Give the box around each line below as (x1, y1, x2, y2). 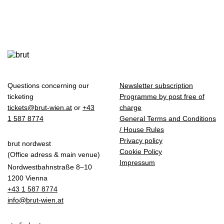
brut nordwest (7, 139, 51, 148)
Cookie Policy (119, 147, 162, 156)
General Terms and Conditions (119, 114, 216, 123)
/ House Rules (119, 125, 164, 134)
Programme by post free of (119, 92, 204, 101)
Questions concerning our (7, 81, 89, 90)
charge (119, 103, 141, 112)
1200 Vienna (7, 174, 47, 182)
